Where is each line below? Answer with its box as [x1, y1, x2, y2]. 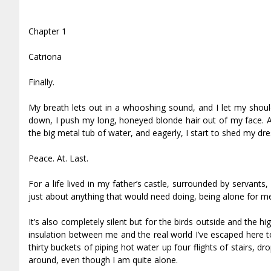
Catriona [28, 50, 62, 62]
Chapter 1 [28, 25, 67, 37]
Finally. [28, 76, 54, 88]
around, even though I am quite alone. [28, 253, 178, 266]
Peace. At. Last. [28, 152, 88, 164]
